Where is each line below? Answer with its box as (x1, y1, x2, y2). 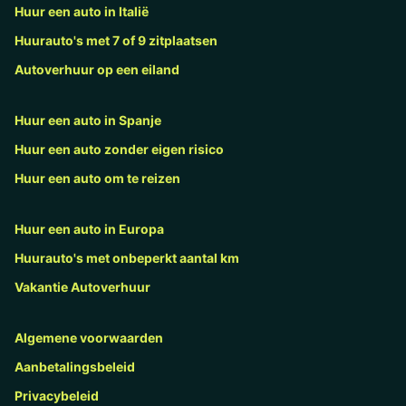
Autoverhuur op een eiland (14, 61, 179, 77)
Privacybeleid (14, 387, 99, 403)
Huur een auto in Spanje (14, 111, 161, 128)
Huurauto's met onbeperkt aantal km (14, 249, 239, 266)
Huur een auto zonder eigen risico (14, 140, 224, 157)
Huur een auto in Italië (14, 3, 149, 19)
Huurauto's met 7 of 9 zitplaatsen (14, 32, 217, 48)
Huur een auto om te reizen (14, 169, 180, 186)
